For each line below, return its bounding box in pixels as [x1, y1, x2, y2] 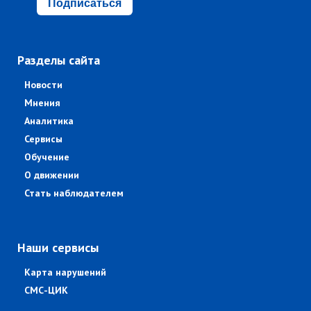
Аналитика [24, 115, 74, 128]
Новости [24, 78, 62, 92]
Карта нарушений [24, 266, 106, 279]
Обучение [24, 151, 69, 164]
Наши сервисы [17, 239, 99, 256]
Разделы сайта [17, 52, 100, 69]
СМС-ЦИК [24, 284, 68, 297]
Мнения [24, 96, 60, 110]
